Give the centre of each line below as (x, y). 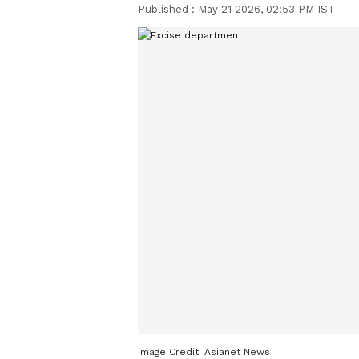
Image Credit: (171, 351)
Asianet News (237, 351)
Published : (168, 9)
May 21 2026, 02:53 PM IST (266, 9)
